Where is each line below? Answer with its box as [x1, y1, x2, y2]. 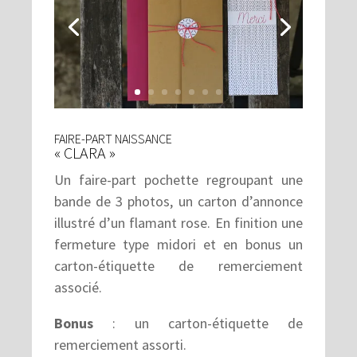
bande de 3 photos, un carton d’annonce [53, 192, 304, 211]
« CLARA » [53, 143, 116, 163]
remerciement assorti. [53, 335, 186, 355]
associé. [53, 278, 102, 297]
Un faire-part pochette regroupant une [53, 171, 304, 190]
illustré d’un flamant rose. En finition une [53, 214, 304, 233]
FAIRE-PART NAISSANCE [53, 131, 172, 147]
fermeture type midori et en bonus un [53, 235, 304, 254]
